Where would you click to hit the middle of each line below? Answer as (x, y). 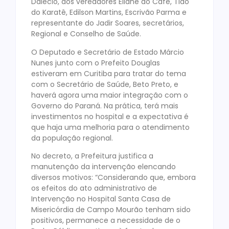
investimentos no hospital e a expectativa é (110, 116)
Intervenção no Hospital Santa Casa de (101, 199)
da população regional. (72, 138)
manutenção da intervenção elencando (104, 167)
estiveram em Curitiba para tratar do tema (109, 73)
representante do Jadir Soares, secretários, (108, 23)
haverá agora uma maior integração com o (110, 95)
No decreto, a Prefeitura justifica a (92, 156)
